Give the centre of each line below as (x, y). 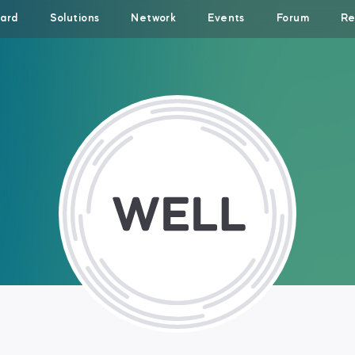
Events (226, 19)
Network (154, 19)
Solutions (74, 19)
